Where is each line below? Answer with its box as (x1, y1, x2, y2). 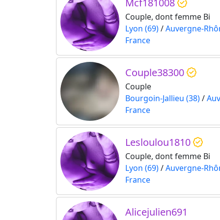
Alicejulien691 (125, 205, 188, 219)
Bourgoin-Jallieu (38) (125, 93, 200, 104)
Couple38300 (125, 66, 187, 80)
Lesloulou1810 (125, 136, 193, 149)
